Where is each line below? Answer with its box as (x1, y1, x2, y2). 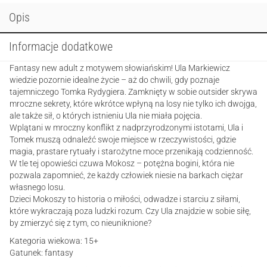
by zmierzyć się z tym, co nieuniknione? (10, 218, 151, 228)
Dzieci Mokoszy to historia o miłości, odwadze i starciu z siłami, (10, 194, 240, 204)
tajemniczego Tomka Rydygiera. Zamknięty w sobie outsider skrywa (10, 87, 257, 97)
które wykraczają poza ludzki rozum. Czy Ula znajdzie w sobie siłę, (10, 206, 251, 216)
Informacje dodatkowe (9, 39, 113, 54)
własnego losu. (10, 182, 65, 192)
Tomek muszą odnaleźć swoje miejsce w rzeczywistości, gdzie (10, 135, 236, 144)
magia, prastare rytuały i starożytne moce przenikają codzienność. (10, 147, 253, 156)
